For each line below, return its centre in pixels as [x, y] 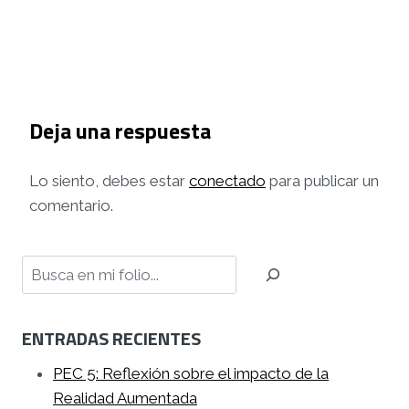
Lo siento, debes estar [109, 180]
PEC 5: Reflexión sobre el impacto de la [191, 374]
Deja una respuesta [120, 130]
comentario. [71, 205]
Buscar [45, 266]
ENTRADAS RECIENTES [111, 339]
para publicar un [322, 180]
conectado [227, 180]
